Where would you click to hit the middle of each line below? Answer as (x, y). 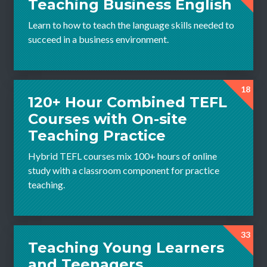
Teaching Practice (97, 135)
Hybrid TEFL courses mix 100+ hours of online (122, 156)
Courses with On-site (108, 119)
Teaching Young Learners (126, 247)
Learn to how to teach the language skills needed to (131, 24)
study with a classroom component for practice (124, 170)
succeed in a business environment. (98, 39)
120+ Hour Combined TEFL (128, 102)
